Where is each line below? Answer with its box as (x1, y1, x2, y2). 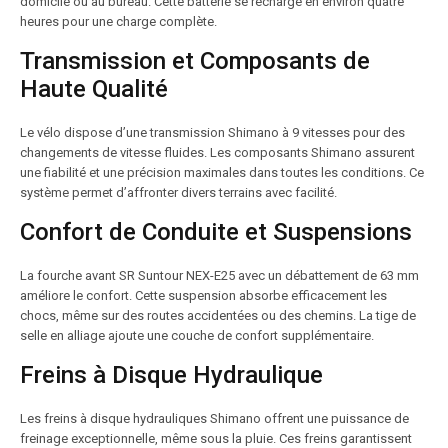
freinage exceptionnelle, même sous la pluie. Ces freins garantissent (20, 431, 412, 446)
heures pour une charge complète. (20, 14, 217, 29)
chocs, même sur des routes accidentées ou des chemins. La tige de (20, 308, 416, 323)
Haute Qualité (20, 75, 168, 103)
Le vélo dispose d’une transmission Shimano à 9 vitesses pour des (20, 125, 405, 140)
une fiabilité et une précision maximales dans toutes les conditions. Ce (20, 165, 424, 180)
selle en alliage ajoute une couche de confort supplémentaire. (20, 328, 374, 343)
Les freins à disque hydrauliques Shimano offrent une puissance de (20, 411, 409, 426)
